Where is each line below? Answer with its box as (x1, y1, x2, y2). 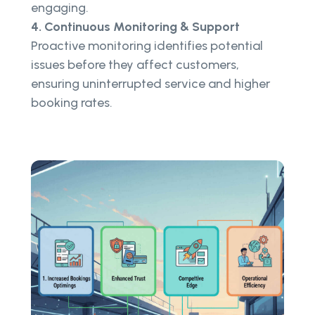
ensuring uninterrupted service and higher (31, 75, 270, 91)
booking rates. (31, 94, 112, 110)
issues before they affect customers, (31, 56, 239, 72)
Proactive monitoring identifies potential (31, 37, 263, 53)
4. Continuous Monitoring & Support (31, 18, 240, 34)
